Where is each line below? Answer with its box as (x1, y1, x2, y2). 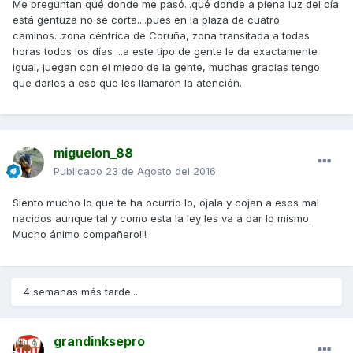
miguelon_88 (54, 144, 133, 161)
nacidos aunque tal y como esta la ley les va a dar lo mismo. (13, 211, 311, 225)
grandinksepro (54, 333, 145, 349)
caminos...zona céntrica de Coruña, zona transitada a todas (13, 28, 310, 42)
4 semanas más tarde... (24, 284, 138, 298)
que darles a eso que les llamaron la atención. (13, 76, 242, 89)
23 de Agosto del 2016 (106, 164, 216, 177)
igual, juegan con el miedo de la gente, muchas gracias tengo (13, 60, 320, 73)
